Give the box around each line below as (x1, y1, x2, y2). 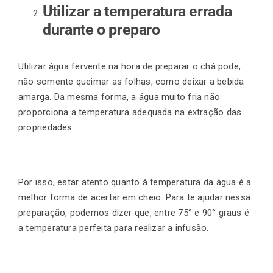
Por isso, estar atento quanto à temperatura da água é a (18, 177, 252, 188)
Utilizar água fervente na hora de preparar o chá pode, (18, 61, 241, 73)
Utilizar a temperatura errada (43, 2, 232, 21)
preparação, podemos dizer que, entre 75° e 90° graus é (18, 207, 250, 219)
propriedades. (18, 122, 77, 133)
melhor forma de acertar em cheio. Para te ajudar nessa (18, 192, 251, 204)
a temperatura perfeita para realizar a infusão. (18, 222, 209, 234)
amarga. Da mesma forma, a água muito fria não (18, 91, 221, 103)
